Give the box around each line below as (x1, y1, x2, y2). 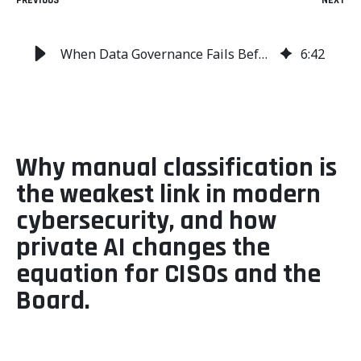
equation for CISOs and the (16, 257, 321, 292)
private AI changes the (16, 230, 270, 265)
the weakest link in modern (16, 177, 321, 212)
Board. (16, 284, 89, 318)
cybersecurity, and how (16, 204, 276, 239)
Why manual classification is (16, 151, 337, 185)
